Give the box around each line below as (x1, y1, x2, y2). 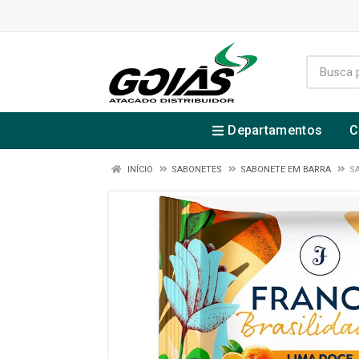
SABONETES (171, 164, 222, 175)
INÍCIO (125, 164, 153, 175)
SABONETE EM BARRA (240, 164, 331, 175)
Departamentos (228, 123, 323, 138)
